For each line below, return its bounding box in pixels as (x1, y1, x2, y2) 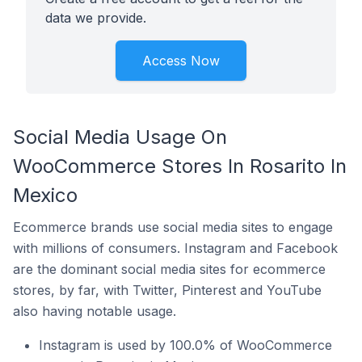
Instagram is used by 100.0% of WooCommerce (39, 337, 332, 353)
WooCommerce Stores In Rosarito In (13, 154, 347, 178)
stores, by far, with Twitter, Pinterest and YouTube (13, 282, 322, 298)
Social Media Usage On (13, 125, 227, 149)
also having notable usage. (13, 303, 176, 319)
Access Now (142, 53, 220, 69)
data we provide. (45, 10, 146, 26)
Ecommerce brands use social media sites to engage (13, 219, 333, 235)
